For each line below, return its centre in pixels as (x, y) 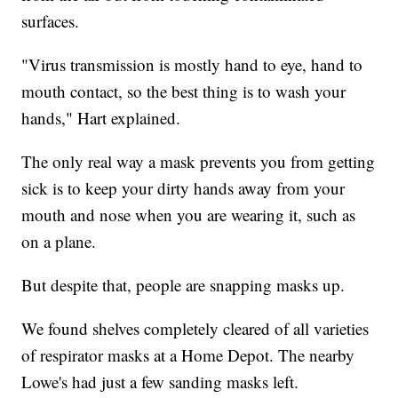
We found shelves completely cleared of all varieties (195, 328)
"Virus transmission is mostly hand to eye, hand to (192, 64)
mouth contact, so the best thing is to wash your (184, 91)
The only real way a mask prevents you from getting (199, 161)
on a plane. (59, 241)
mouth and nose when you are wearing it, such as (189, 214)
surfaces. (51, 20)
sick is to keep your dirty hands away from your (183, 187)
